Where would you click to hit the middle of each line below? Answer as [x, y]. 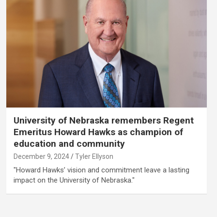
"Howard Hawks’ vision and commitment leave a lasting [101, 170]
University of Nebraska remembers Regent [103, 120]
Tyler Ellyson [94, 156]
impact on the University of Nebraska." [74, 180]
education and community [69, 143]
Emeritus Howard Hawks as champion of [98, 132]
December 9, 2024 [41, 156]
